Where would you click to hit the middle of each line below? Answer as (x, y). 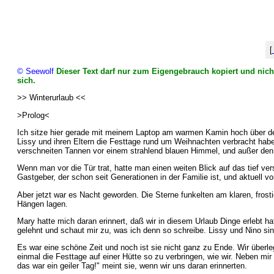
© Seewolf (35, 71)
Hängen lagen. (42, 204)
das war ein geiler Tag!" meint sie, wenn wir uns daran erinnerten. (132, 266)
